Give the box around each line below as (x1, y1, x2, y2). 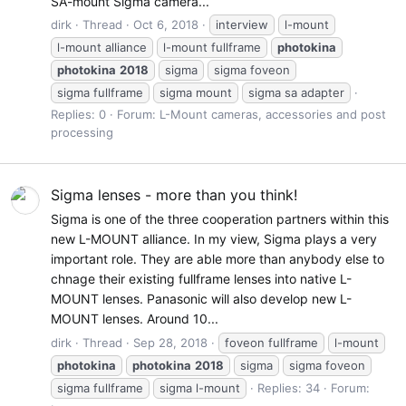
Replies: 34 (257, 380, 320, 395)
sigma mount (159, 85, 232, 101)
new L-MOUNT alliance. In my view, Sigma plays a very (51, 231, 377, 247)
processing (51, 125, 113, 140)
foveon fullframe (225, 334, 318, 350)
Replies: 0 (51, 107, 106, 122)
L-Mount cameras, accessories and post (159, 107, 386, 122)
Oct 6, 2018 (133, 17, 198, 33)
